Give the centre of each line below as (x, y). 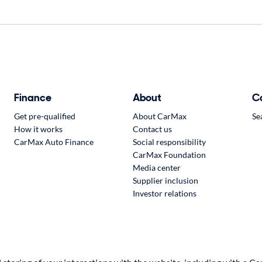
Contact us (153, 129)
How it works (38, 129)
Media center (157, 168)
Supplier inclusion (166, 180)
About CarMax (160, 116)
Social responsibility (170, 142)
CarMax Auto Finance (54, 142)
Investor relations (165, 193)
